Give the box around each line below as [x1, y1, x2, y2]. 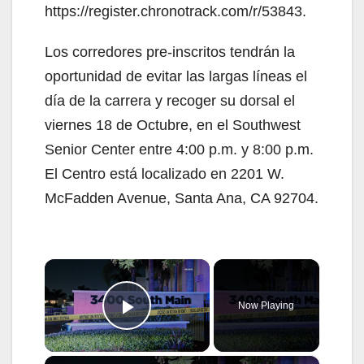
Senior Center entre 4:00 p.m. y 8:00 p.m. [45, 141, 314, 158]
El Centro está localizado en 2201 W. [45, 165, 284, 182]
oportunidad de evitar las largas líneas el [45, 67, 307, 84]
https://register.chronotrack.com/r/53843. [45, 2, 306, 19]
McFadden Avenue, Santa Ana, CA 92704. [45, 189, 318, 206]
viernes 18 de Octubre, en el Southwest [45, 116, 301, 133]
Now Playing [238, 299, 295, 311]
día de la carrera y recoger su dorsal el [45, 92, 295, 109]
